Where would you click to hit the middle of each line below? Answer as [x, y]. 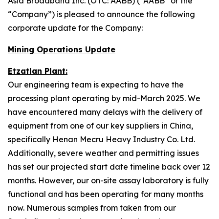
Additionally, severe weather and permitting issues [103, 153]
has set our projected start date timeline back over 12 [109, 167]
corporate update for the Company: [75, 28]
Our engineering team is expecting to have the [96, 85]
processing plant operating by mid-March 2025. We [104, 98]
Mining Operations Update [62, 49]
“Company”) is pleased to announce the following [101, 14]
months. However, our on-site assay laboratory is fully [108, 180]
